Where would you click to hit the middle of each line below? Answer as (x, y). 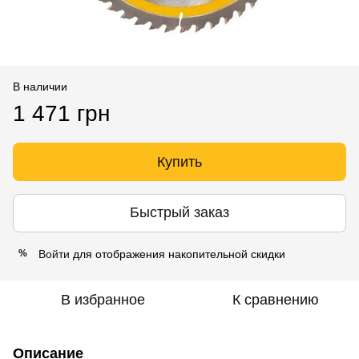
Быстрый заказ (179, 213)
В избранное (103, 299)
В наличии (40, 86)
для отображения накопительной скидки (177, 254)
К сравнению (276, 299)
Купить (179, 161)
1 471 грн (61, 113)
